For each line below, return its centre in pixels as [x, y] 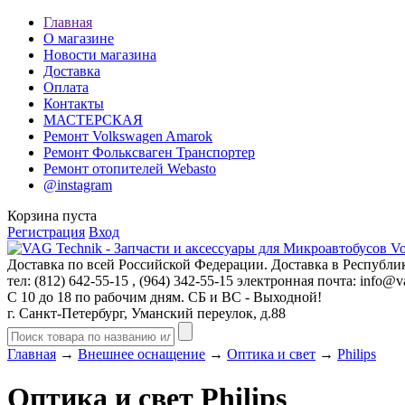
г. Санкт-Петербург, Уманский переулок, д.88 [146, 313]
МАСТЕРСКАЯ [93, 120]
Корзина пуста [52, 216]
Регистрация [46, 232]
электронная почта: [297, 281]
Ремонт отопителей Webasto [130, 169]
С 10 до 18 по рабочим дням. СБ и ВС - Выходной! [165, 297]
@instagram [78, 185]
